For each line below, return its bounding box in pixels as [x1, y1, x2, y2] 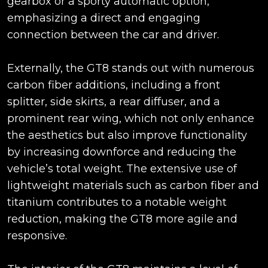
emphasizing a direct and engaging [7, 11, 200, 25]
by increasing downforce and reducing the [7, 145, 236, 159]
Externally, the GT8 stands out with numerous [7, 61, 254, 75]
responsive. [7, 229, 67, 242]
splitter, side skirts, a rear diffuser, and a [7, 95, 220, 108]
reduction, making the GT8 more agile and [7, 212, 237, 226]
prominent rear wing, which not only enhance [7, 111, 254, 125]
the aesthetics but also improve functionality [7, 128, 247, 142]
